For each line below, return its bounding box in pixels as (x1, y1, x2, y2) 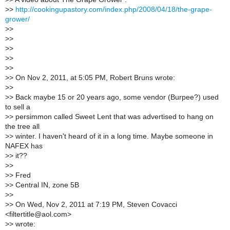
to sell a (5, 103, 30, 111)
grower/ (5, 15, 30, 23)
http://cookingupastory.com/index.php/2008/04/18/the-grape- (15, 5, 212, 13)
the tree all (5, 122, 40, 130)
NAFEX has (5, 142, 43, 150)
